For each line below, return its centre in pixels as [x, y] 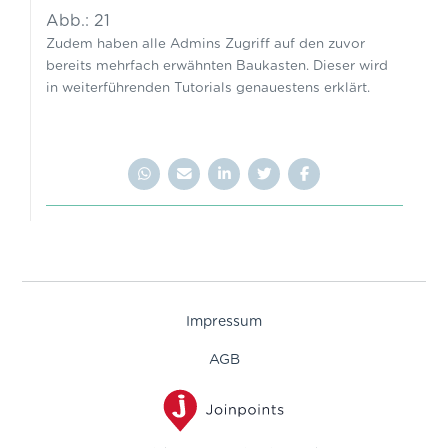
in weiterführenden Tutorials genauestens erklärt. [209, 87]
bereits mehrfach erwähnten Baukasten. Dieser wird [216, 65]
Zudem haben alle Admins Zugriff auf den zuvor [205, 43]
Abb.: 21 [77, 20]
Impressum [224, 321]
